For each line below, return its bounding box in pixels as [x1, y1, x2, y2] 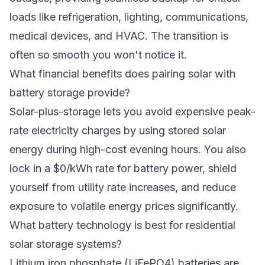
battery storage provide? [9, 86, 130, 99]
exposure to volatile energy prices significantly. [9, 200, 238, 212]
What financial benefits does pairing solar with [9, 67, 235, 80]
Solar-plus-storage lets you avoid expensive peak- [9, 105, 256, 118]
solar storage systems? [9, 238, 122, 250]
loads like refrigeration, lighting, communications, [9, 11, 248, 23]
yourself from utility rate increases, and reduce [9, 181, 236, 193]
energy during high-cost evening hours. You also [9, 143, 246, 156]
